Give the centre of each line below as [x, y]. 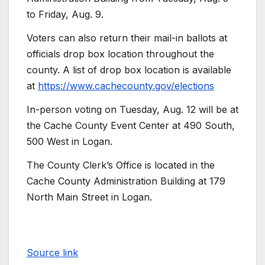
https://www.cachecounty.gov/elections [126, 86]
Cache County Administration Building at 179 [126, 181]
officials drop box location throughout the [120, 54]
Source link [52, 252]
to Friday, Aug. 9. [65, 14]
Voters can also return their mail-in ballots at [127, 38]
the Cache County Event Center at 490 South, [131, 125]
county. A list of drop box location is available [129, 70]
